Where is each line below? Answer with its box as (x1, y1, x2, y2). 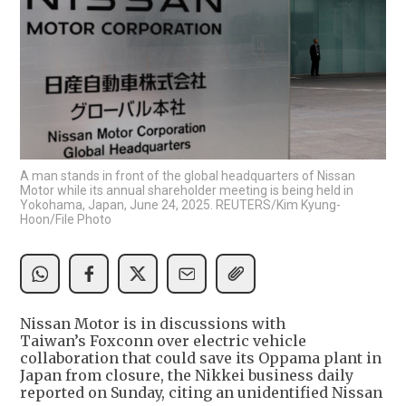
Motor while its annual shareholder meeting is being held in (20, 182, 353, 198)
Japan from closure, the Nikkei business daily (20, 365, 353, 384)
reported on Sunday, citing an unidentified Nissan (20, 382, 382, 401)
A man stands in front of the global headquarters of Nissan (20, 168, 355, 183)
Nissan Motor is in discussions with (20, 314, 285, 333)
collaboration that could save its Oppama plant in (20, 348, 382, 367)
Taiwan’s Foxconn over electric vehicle (20, 331, 306, 350)
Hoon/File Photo (20, 211, 111, 227)
